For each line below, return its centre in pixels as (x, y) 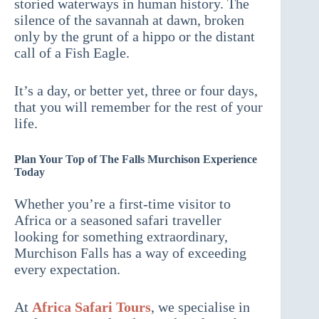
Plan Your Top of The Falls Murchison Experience (136, 159)
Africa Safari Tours (91, 307)
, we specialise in (200, 307)
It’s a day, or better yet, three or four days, (136, 91)
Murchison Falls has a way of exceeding (130, 253)
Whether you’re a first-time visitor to (122, 204)
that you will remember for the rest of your (138, 107)
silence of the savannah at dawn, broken (129, 20)
